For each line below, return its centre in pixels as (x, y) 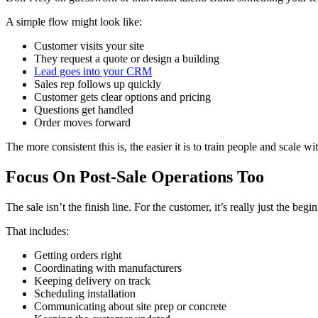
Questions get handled (84, 109)
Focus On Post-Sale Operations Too (135, 176)
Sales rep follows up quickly (98, 84)
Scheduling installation (85, 293)
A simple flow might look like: (74, 21)
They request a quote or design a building (127, 58)
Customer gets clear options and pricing (122, 97)
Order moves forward (82, 122)
